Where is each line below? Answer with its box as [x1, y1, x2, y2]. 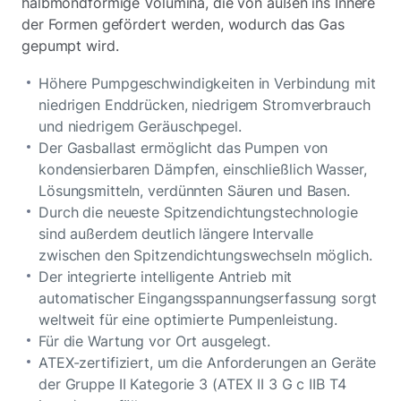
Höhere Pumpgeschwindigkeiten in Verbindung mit [38, 74, 376, 93]
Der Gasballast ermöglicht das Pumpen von [38, 139, 328, 158]
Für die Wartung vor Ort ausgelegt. [38, 332, 275, 351]
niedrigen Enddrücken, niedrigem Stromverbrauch [38, 96, 371, 115]
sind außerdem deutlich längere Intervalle [38, 225, 314, 243]
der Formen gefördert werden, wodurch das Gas [21, 15, 345, 34]
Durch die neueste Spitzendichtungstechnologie [38, 203, 358, 222]
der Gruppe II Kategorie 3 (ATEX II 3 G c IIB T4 [38, 375, 346, 394]
